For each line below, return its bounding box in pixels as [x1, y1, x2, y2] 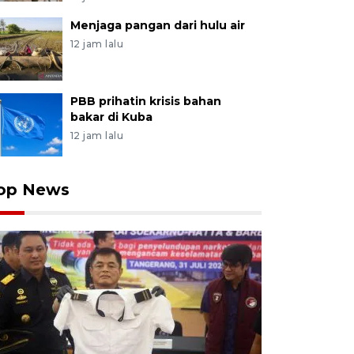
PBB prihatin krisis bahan [70, 94, 221, 108]
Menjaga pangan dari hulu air [70, 18, 245, 32]
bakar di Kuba [70, 110, 153, 124]
